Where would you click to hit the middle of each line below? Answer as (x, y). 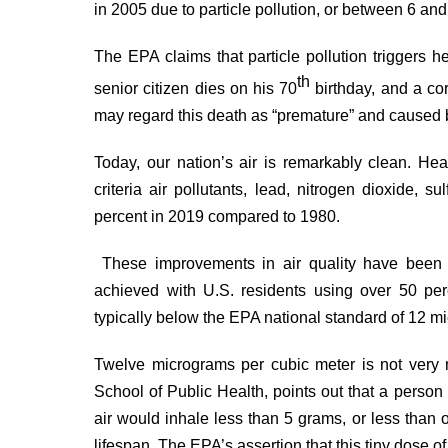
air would (130, 418)
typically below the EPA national (210, 317)
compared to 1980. (272, 216)
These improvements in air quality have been (268, 263)
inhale (187, 418)
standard (356, 317)
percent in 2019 (149, 216)
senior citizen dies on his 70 (196, 88)
